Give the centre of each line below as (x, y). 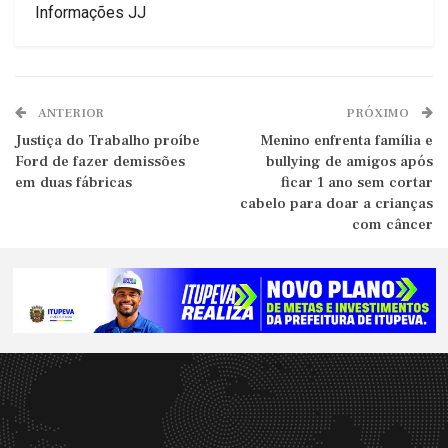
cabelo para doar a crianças (336, 204)
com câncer (392, 225)
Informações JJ (90, 13)
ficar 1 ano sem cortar (357, 183)
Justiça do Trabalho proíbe (107, 141)
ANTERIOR (70, 113)
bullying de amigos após (349, 162)
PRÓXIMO (379, 113)
